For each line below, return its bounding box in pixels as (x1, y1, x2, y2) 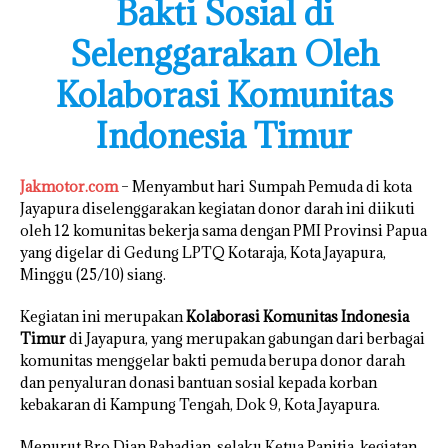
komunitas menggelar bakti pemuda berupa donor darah (20, 351, 405, 371)
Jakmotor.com (20, 177, 118, 197)
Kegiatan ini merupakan (20, 307, 186, 327)
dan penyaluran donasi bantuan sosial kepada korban (20, 373, 377, 393)
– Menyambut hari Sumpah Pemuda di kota (118, 177, 412, 197)
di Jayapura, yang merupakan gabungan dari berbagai (66, 329, 425, 349)
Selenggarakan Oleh (69, 32, 379, 76)
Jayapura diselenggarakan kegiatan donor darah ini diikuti (20, 199, 415, 219)
